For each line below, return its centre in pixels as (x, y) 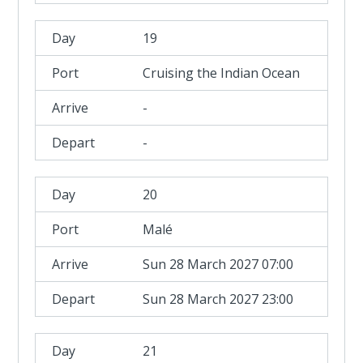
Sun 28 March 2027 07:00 (218, 264)
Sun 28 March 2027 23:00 (218, 299)
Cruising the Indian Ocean (222, 73)
